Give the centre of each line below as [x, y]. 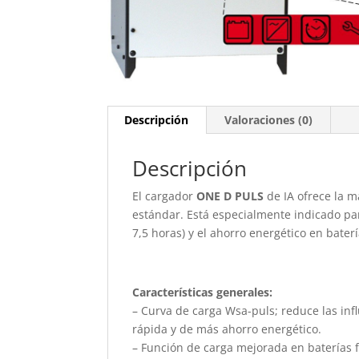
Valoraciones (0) [269, 119]
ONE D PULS [230, 196]
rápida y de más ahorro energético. [227, 329]
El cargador [165, 196]
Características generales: [203, 292]
